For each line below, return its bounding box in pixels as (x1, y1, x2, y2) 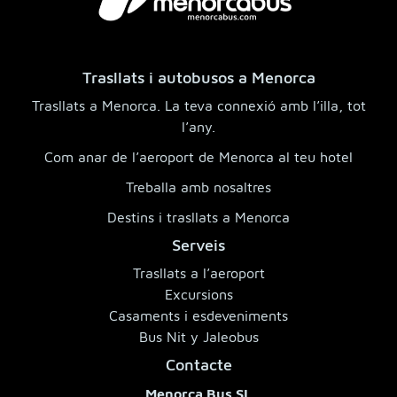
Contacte (165, 354, 232, 374)
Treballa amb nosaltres (126, 178, 271, 195)
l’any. (182, 118, 215, 135)
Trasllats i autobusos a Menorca (82, 67, 315, 87)
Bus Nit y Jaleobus (138, 328, 259, 345)
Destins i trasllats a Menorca (107, 208, 290, 225)
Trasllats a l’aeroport (132, 264, 265, 281)
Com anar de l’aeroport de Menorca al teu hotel (44, 148, 353, 165)
